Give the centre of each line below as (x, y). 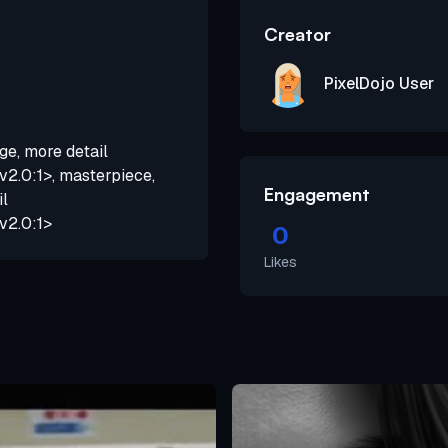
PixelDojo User (379, 83)
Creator (297, 33)
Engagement (317, 193)
